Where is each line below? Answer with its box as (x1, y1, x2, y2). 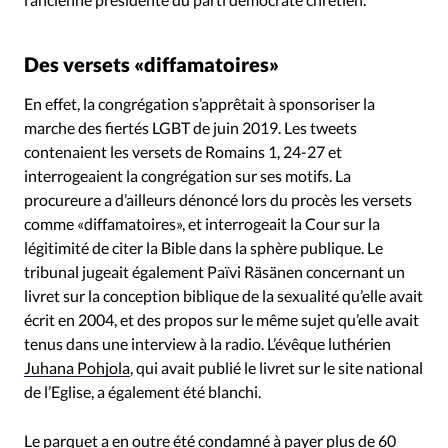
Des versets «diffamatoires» (24, 51, 279, 76)
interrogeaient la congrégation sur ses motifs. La (24, 165, 351, 185)
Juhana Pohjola (24, 357, 130, 377)
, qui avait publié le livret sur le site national (130, 357, 423, 377)
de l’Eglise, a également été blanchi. (24, 381, 261, 401)
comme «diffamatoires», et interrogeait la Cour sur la (24, 213, 380, 233)
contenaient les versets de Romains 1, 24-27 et (24, 141, 342, 161)
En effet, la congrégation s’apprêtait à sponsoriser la (24, 93, 375, 113)
